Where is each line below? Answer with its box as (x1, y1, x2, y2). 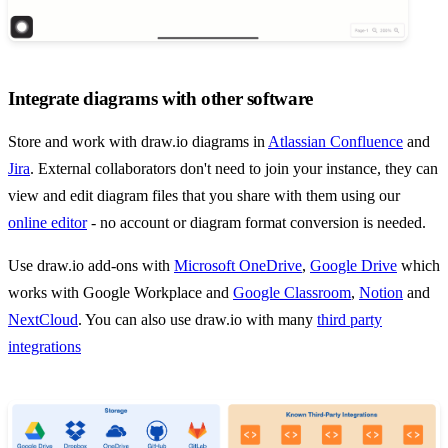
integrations (8, 338, 81, 356)
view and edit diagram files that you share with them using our (8, 187, 400, 205)
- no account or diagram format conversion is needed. (87, 214, 426, 232)
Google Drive (310, 257, 397, 275)
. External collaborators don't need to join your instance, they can (30, 160, 438, 178)
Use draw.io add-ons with (8, 257, 174, 275)
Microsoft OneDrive (174, 257, 302, 275)
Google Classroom (233, 284, 351, 302)
